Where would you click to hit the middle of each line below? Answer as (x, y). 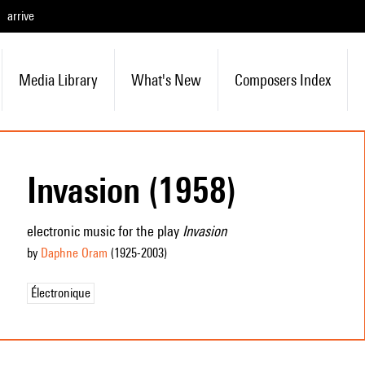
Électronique (60, 293)
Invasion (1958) (131, 190)
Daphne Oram (74, 253)
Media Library (58, 80)
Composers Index (282, 80)
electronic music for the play (104, 231)
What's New (166, 80)
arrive (21, 16)
